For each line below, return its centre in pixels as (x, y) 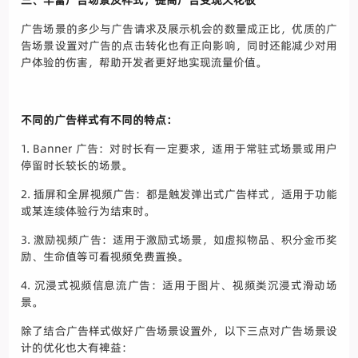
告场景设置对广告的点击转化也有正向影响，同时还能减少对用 (179, 46)
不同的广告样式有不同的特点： (99, 120)
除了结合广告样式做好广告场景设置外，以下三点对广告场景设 (179, 331)
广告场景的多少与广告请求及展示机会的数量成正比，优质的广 (179, 29)
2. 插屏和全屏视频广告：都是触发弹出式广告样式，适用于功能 (179, 195)
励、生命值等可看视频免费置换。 (105, 257)
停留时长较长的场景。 (77, 166)
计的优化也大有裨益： (77, 348)
